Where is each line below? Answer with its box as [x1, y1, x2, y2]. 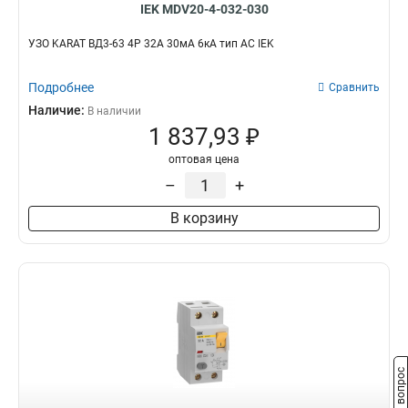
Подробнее [28, 80, 94, 95]
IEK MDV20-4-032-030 [139, 2, 269, 16]
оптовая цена [168, 153, 240, 166]
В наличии [87, 105, 141, 117]
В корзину [169, 209, 239, 227]
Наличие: [28, 103, 87, 117]
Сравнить [329, 81, 380, 94]
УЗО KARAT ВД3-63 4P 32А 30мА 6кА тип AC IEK [28, 37, 274, 50]
